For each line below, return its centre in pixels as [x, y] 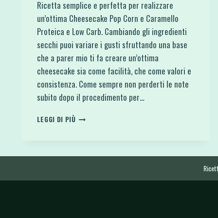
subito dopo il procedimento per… [91, 97]
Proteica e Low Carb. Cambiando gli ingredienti [112, 31]
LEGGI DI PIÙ [56, 119]
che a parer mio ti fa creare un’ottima [98, 57]
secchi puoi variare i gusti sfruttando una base [112, 44]
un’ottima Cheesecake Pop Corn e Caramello [108, 18]
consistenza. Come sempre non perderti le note [113, 84]
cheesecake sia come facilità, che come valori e [114, 71]
